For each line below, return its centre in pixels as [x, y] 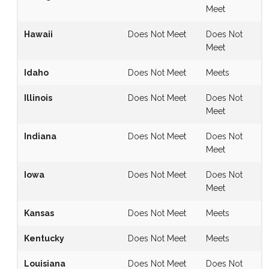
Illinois [38, 98]
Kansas [39, 213]
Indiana [40, 136]
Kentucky [44, 238]
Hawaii [38, 34]
